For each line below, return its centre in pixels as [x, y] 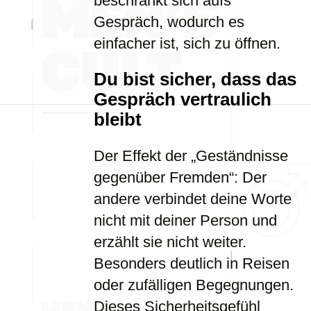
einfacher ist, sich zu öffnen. [187, 43]
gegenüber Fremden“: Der [180, 177]
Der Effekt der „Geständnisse [191, 156]
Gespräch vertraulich [183, 99]
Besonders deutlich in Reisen [192, 263]
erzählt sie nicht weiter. [170, 242]
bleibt [118, 119]
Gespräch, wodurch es [169, 22]
